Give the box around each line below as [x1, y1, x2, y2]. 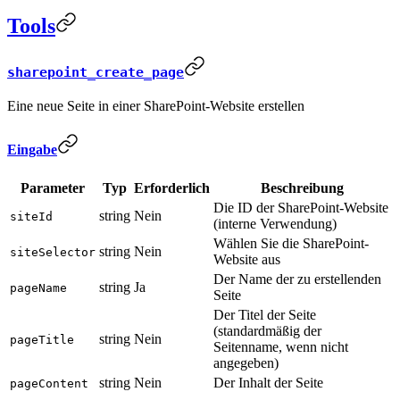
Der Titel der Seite [213, 306, 316, 322]
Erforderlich [134, 179, 210, 196]
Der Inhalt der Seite [213, 374, 323, 390]
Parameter [21, 179, 85, 196]
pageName [10, 280, 67, 295]
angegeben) [213, 354, 279, 371]
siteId [10, 209, 53, 223]
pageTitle [10, 332, 74, 346]
